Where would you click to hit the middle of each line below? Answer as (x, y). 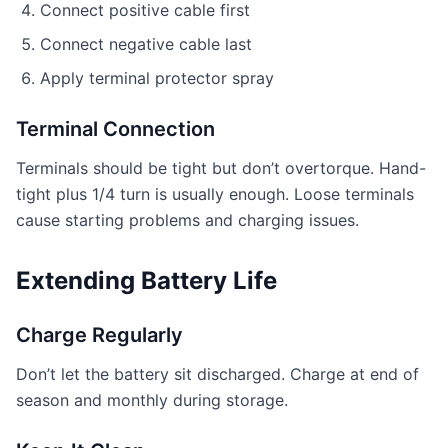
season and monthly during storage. (152, 400)
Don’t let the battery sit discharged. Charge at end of (217, 374)
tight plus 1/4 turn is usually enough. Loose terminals (215, 194)
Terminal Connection (115, 129)
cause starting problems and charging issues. (187, 220)
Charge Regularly (99, 335)
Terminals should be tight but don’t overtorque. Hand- (221, 168)
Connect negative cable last (146, 44)
